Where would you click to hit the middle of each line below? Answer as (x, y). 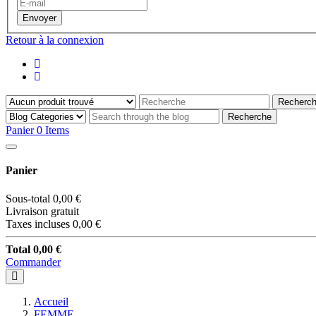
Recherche (250, 117)
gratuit (65, 211)
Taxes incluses (38, 224)
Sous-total (28, 198)
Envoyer (39, 18)
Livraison (27, 211)
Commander (33, 262)
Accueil (51, 301)
